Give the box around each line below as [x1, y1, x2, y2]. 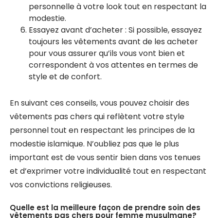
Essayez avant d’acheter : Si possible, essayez [29, 24, 202, 36]
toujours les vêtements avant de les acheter [29, 36, 198, 47]
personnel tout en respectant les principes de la [10, 125, 195, 136]
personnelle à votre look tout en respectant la [29, 1, 206, 12]
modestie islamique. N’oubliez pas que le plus [10, 138, 179, 149]
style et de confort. [29, 71, 102, 82]
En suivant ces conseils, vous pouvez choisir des [10, 97, 189, 109]
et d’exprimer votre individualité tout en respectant [10, 165, 206, 177]
